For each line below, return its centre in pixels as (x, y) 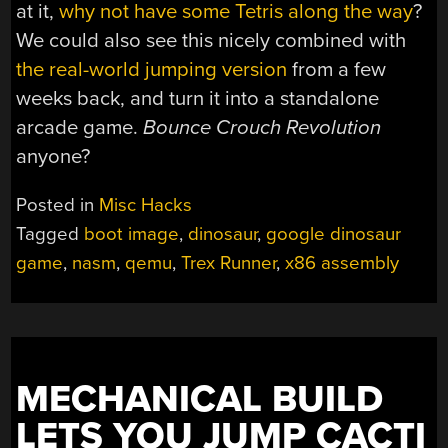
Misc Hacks (146, 204)
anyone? (53, 156)
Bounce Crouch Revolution (262, 127)
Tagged (50, 233)
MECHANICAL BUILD (200, 399)
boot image (132, 233)
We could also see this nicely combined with (211, 40)
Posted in (58, 204)
